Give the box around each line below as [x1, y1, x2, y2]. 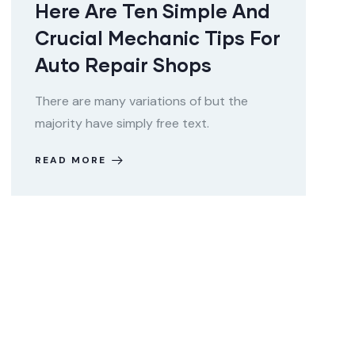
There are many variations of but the [35, 93, 248, 109]
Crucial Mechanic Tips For [35, 26, 281, 49]
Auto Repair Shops [35, 53, 212, 76]
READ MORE [35, 154, 106, 166]
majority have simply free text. [35, 115, 209, 132]
